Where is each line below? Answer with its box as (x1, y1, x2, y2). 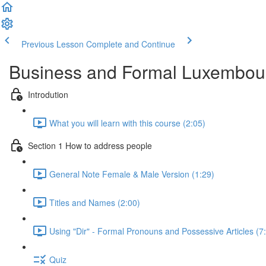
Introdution (28, 88, 68, 100)
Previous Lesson (21, 38, 84, 50)
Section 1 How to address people (28, 139, 152, 151)
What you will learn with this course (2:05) (49, 116, 205, 129)
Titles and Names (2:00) (49, 196, 140, 208)
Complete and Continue (86, 38, 175, 50)
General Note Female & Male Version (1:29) (49, 167, 214, 180)
